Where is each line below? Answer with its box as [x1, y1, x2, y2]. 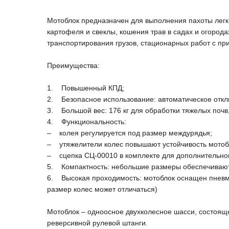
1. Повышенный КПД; [47, 84, 124, 93]
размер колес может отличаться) [47, 185, 157, 194]
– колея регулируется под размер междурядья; [47, 129, 212, 138]
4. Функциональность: [47, 118, 126, 126]
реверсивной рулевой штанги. [47, 219, 148, 227]
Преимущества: [47, 61, 100, 70]
